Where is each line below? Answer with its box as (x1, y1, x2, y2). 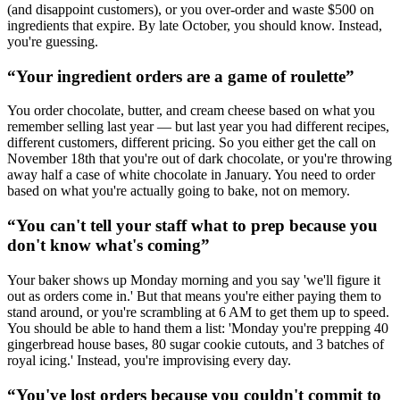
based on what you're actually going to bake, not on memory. (7, 183, 350, 199)
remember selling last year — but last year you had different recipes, (7, 119, 389, 135)
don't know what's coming (7, 236, 201, 255)
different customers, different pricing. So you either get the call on (7, 135, 376, 151)
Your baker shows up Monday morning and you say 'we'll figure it (7, 271, 380, 287)
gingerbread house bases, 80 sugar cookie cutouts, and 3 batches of (7, 336, 384, 352)
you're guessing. (7, 33, 98, 49)
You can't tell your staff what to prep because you (16, 216, 378, 236)
